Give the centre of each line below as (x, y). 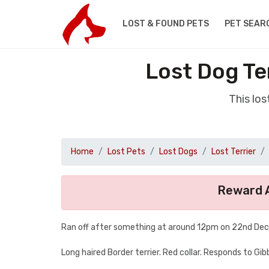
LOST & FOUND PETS (165, 24)
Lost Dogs (178, 152)
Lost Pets (126, 152)
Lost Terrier (234, 152)
